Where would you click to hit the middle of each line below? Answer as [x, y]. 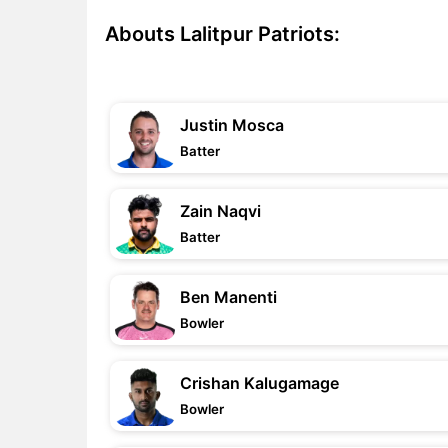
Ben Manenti [228, 297]
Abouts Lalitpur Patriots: [222, 34]
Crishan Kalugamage [259, 383]
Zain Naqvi [220, 211]
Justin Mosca [232, 125]
